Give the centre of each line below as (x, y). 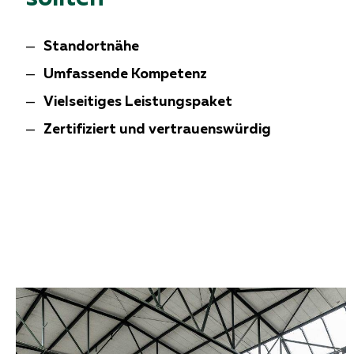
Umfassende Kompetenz (126, 73)
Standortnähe (92, 46)
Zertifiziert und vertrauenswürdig (158, 129)
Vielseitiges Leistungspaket (138, 101)
